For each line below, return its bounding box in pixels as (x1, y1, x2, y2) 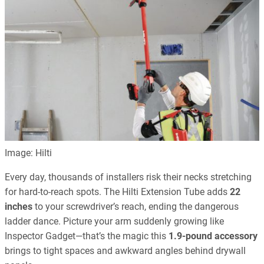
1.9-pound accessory (169, 230, 258, 242)
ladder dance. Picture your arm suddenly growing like (5, 216, 224, 227)
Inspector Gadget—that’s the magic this (5, 230, 169, 242)
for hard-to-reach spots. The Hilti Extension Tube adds (5, 186, 230, 198)
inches (5, 201, 32, 213)
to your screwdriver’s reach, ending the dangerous (32, 201, 239, 213)
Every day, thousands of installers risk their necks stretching (5, 171, 252, 183)
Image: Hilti (5, 147, 52, 159)
